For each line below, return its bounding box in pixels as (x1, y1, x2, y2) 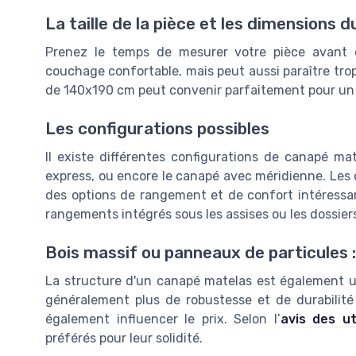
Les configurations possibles (45, 118, 269, 138)
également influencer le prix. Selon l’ (45, 311, 281, 327)
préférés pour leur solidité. (45, 331, 203, 346)
